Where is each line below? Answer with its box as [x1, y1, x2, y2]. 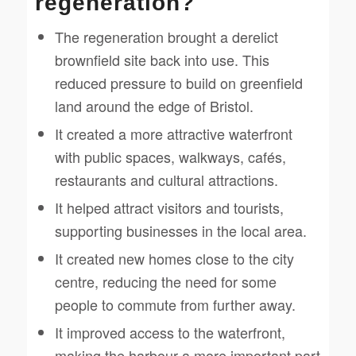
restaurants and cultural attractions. [54, 168, 278, 190]
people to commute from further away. [54, 293, 296, 315]
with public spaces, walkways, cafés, [54, 145, 286, 167]
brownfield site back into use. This [54, 48, 269, 70]
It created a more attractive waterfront [54, 122, 292, 144]
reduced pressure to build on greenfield [54, 72, 303, 93]
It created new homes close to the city [54, 247, 294, 269]
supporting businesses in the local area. [54, 219, 307, 241]
